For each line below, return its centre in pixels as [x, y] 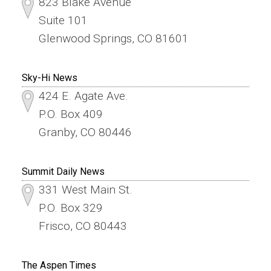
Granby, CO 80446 [85, 132]
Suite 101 [63, 21]
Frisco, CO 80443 [83, 226]
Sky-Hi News [49, 78]
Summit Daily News [63, 172]
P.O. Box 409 [70, 114]
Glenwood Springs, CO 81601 [113, 39]
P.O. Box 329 [70, 208]
